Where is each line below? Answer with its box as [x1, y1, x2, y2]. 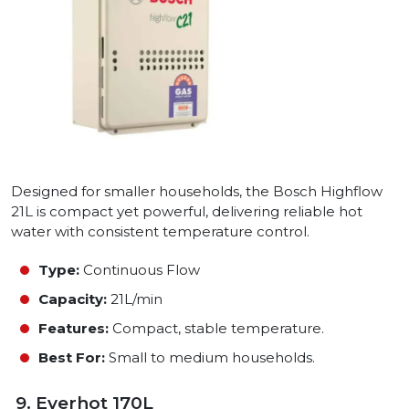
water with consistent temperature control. [11, 223, 309, 241]
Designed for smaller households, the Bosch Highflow [11, 183, 383, 201]
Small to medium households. [105, 349, 315, 367]
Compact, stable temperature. [109, 320, 324, 338]
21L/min [107, 290, 163, 309]
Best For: [38, 349, 105, 367]
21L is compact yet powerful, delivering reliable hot [11, 203, 362, 221]
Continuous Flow [79, 261, 200, 279]
